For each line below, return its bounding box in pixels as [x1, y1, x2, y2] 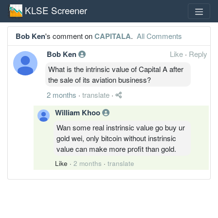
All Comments [135, 30, 182, 41]
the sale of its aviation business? [48, 74, 151, 85]
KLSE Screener [25, 3, 87, 17]
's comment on [45, 30, 94, 41]
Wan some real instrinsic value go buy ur [56, 122, 185, 132]
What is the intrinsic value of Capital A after [48, 63, 183, 74]
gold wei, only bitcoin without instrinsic [56, 132, 176, 143]
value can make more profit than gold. [56, 143, 176, 154]
